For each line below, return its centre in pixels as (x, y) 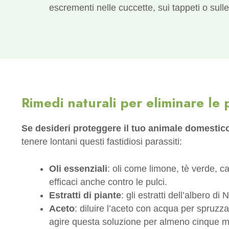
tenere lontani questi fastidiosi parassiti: (102, 141)
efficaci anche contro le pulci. (108, 182)
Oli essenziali (78, 168)
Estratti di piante (85, 195)
